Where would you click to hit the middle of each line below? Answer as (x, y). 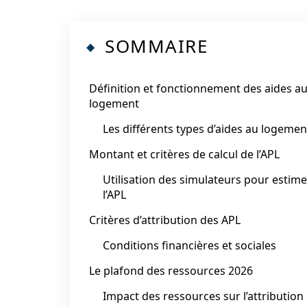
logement (114, 103)
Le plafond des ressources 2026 (171, 271)
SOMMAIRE (156, 46)
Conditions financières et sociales (189, 245)
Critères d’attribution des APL (165, 220)
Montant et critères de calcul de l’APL (184, 154)
